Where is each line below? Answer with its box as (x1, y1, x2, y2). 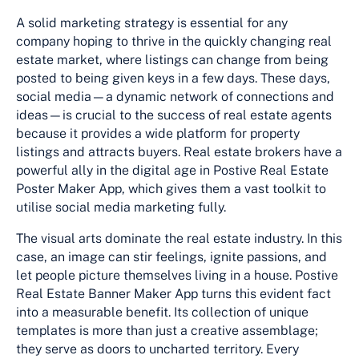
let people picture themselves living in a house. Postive (16, 267, 338, 283)
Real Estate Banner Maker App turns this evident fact (16, 285, 331, 301)
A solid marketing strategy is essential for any (16, 14, 288, 30)
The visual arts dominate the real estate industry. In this (16, 230, 342, 246)
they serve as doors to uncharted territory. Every (16, 341, 299, 357)
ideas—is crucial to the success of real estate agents (16, 107, 332, 123)
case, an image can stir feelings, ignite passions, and (16, 248, 327, 264)
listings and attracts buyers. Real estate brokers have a (16, 143, 342, 159)
